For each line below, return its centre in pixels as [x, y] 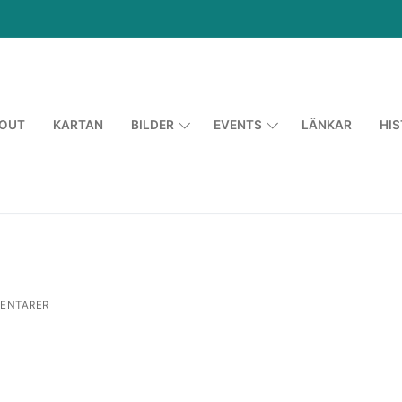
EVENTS [237, 125]
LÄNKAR [326, 125]
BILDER [152, 125]
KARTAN [78, 125]
